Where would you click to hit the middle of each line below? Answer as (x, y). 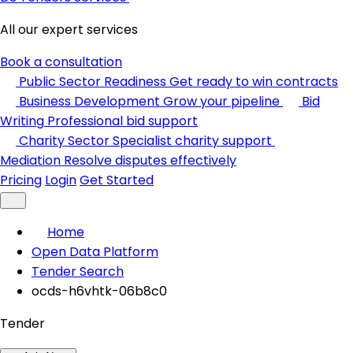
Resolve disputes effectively (150, 160)
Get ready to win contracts (254, 82)
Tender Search (78, 271)
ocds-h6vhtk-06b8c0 (99, 291)
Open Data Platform (95, 252)
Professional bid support (123, 121)
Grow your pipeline (221, 101)
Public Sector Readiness (93, 82)
